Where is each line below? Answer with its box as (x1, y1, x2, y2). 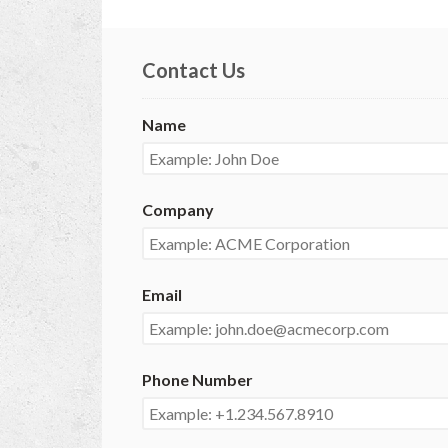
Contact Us (142, 58, 245, 83)
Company (142, 200, 214, 220)
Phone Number (142, 370, 253, 390)
